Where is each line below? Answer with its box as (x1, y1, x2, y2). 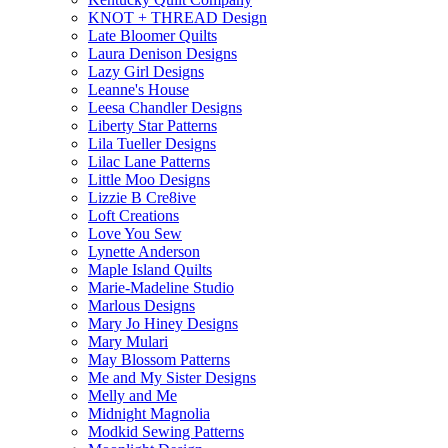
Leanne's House (88, 81, 189, 98)
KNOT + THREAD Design (88, 9, 267, 26)
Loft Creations (88, 207, 179, 224)
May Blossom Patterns (88, 351, 230, 368)
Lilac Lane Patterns (88, 153, 210, 170)
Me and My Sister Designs (88, 369, 256, 386)
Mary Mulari (88, 333, 168, 350)
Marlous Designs (88, 297, 195, 314)
